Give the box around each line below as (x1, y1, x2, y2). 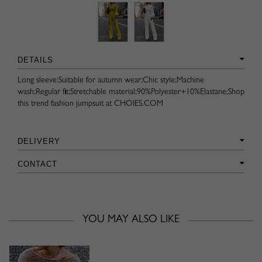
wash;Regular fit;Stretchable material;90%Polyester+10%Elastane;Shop (18, 88, 244, 96)
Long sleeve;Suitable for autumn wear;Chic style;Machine (18, 76, 204, 85)
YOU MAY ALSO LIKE (82, 215, 180, 226)
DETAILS (18, 55, 53, 64)
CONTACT (18, 159, 57, 168)
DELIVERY (18, 136, 60, 146)
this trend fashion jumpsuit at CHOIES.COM (18, 99, 163, 108)
